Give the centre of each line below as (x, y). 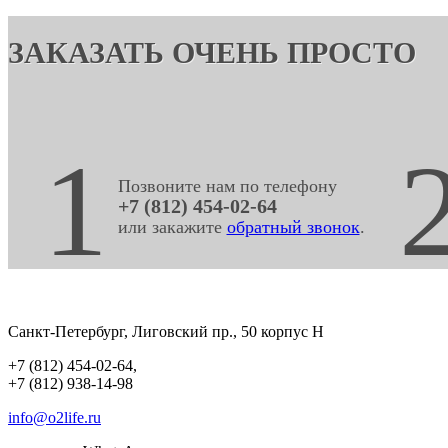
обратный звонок (293, 226)
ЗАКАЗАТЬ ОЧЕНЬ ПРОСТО (212, 52)
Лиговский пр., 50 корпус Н (226, 331)
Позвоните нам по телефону (227, 185)
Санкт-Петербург (66, 331)
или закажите (172, 226)
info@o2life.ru (54, 417)
